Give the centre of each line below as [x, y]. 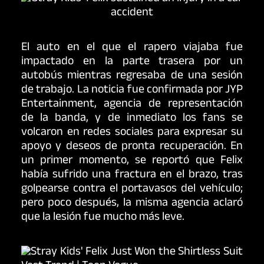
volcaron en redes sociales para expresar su [132, 133]
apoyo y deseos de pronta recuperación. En [132, 147]
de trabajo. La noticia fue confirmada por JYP [132, 90]
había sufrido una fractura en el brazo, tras [132, 175]
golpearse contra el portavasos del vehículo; [132, 189]
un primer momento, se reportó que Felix [132, 161]
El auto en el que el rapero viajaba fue [132, 48]
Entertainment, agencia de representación [132, 105]
